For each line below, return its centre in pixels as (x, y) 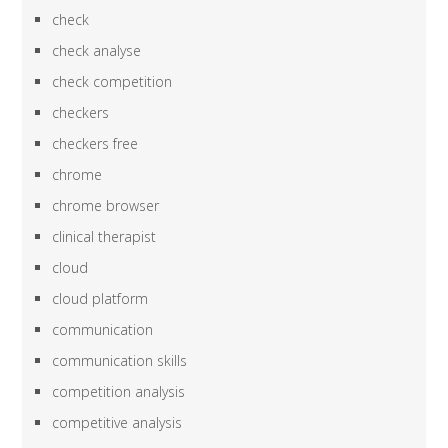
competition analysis (119, 392)
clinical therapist (104, 237)
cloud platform (100, 299)
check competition (112, 82)
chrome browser (106, 206)
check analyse (97, 51)
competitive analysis (117, 423)
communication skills (120, 361)
